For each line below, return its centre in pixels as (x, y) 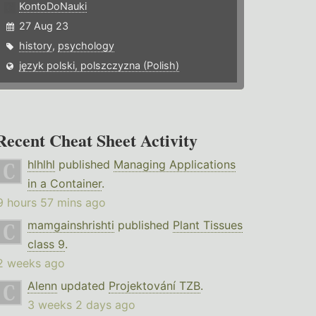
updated (83, 286)
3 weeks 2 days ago (81, 305)
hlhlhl (41, 165)
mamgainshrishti (71, 225)
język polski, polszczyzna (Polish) (99, 66)
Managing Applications (174, 165)
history (36, 46)
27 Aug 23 (44, 26)
